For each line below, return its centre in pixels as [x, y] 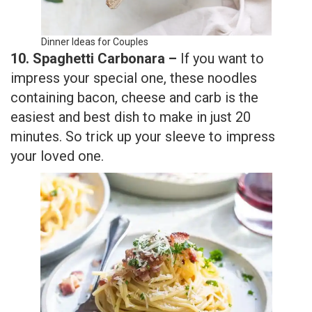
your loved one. [57, 156]
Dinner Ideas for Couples [94, 42]
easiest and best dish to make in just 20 [131, 117]
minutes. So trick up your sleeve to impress [143, 137]
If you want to [222, 59]
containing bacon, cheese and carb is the [134, 98]
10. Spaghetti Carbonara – [95, 59]
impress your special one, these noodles [134, 78]
